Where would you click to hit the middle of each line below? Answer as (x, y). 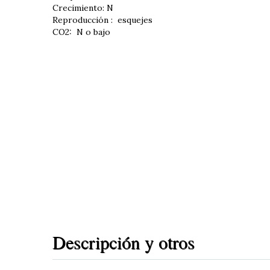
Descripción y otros (124, 241)
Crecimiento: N (83, 8)
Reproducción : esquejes (104, 20)
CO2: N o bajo (83, 32)
